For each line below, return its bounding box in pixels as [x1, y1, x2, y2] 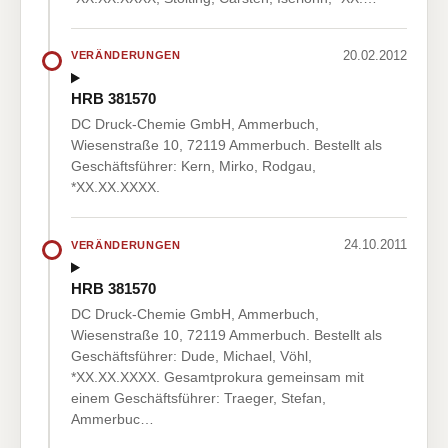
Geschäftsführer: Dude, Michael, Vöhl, [71, 347, 312, 364]
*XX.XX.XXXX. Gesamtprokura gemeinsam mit [71, 368, 364, 385]
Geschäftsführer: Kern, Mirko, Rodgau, [71, 158, 316, 175]
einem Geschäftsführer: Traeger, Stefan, [71, 389, 326, 406]
